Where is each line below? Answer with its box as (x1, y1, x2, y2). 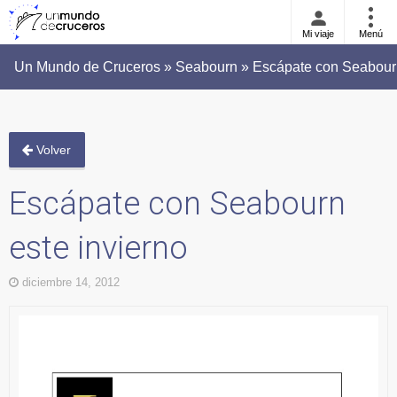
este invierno (9, 230, 188, 268)
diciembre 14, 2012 (19, 276, 120, 290)
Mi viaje (301, 28, 334, 39)
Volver (33, 143, 72, 158)
